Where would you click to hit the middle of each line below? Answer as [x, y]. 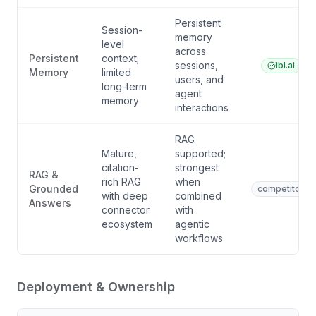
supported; [200, 153]
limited [116, 72]
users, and [199, 79]
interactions [202, 108]
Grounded [54, 189]
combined [198, 196]
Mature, [119, 153]
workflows [199, 238]
